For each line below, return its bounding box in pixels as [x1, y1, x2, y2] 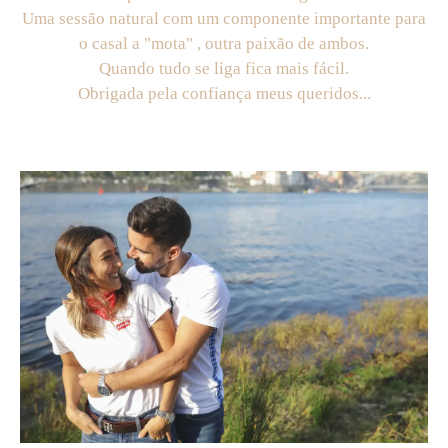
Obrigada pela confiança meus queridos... [77, 83, 371, 103]
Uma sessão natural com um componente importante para [22, 8, 426, 28]
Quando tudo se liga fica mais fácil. [99, 58, 349, 78]
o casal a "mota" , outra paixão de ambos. [79, 33, 369, 53]
